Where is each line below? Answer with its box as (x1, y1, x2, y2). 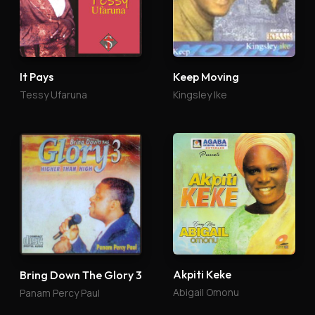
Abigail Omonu (173, 285, 239, 299)
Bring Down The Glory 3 (20, 268, 142, 283)
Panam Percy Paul (20, 286, 100, 300)
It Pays (20, 70, 53, 84)
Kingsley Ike (173, 88, 227, 102)
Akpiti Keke (173, 266, 231, 281)
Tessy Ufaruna (20, 88, 87, 102)
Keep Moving (173, 70, 239, 84)
